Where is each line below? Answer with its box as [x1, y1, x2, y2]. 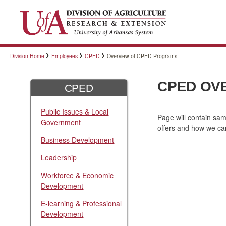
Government [41, 117, 81, 127]
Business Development [41, 134, 115, 145]
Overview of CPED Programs [107, 51, 177, 60]
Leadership [41, 152, 77, 162]
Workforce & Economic [41, 169, 114, 180]
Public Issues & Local [41, 106, 109, 117]
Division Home [10, 51, 44, 60]
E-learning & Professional [41, 198, 122, 208]
